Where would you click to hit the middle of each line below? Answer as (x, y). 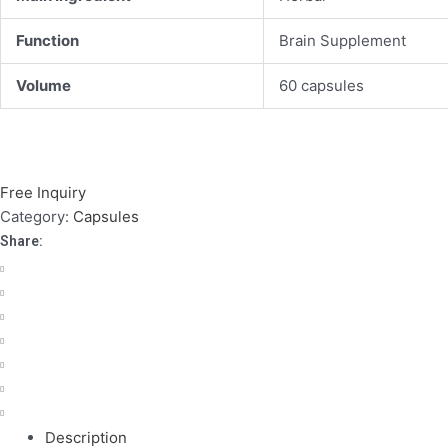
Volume (43, 85)
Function (47, 40)
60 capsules (321, 85)
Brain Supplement (342, 40)
